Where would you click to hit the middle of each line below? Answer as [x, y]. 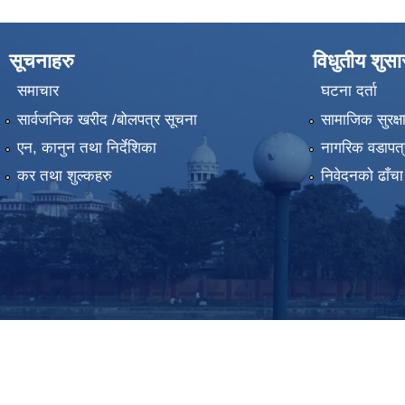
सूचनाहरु [42, 61]
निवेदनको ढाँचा [362, 176]
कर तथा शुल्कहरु [64, 176]
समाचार [38, 91]
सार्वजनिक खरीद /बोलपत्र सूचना [107, 119]
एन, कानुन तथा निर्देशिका [86, 147]
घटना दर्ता [348, 91]
